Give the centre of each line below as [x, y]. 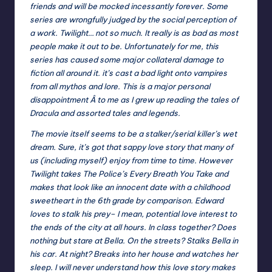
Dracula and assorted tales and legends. [105, 113]
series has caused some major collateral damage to [127, 60]
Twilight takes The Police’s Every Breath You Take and [129, 174]
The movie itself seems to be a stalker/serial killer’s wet [133, 134]
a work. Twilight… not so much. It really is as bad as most [134, 33]
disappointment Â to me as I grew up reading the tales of [134, 100]
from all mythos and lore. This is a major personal [120, 87]
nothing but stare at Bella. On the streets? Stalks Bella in [134, 241]
